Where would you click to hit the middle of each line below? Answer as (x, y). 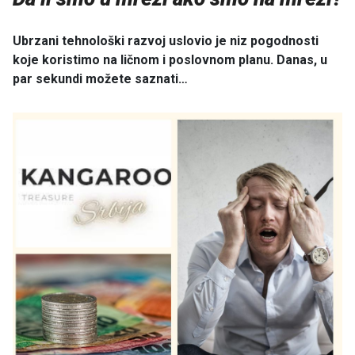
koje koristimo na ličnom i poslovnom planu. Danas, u (170, 60)
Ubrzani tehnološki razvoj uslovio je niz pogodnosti (166, 41)
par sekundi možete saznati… (100, 79)
